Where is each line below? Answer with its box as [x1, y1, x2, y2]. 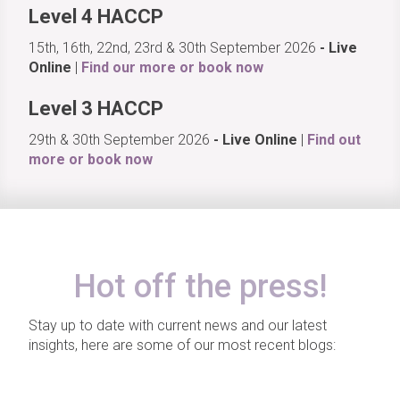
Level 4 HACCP [29, 5, 163, 28]
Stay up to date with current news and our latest [29, 317, 327, 334]
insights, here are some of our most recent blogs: [29, 337, 336, 354]
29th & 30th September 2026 [29, 131, 213, 148]
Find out [307, 131, 361, 148]
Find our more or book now [81, 59, 263, 76]
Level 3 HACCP [29, 97, 163, 120]
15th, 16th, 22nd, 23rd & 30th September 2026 [29, 39, 320, 56]
